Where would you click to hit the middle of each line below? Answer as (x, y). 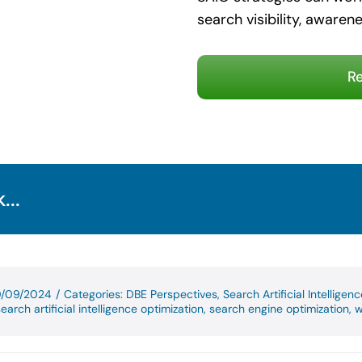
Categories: (95, 294)
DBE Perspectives (171, 294)
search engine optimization (279, 308)
